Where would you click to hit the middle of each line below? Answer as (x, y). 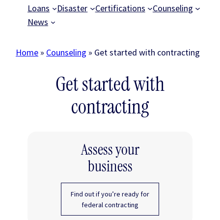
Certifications (120, 8)
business (110, 167)
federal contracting (110, 205)
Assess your (110, 150)
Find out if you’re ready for (110, 194)
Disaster (72, 8)
